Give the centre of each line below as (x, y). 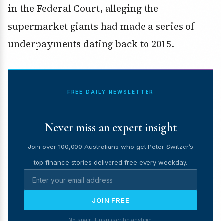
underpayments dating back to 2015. (91, 44)
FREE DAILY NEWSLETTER (110, 92)
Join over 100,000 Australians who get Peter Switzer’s (110, 147)
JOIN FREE (110, 201)
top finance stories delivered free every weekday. (110, 163)
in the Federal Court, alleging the (83, 9)
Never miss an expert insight (110, 128)
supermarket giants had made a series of (101, 26)
